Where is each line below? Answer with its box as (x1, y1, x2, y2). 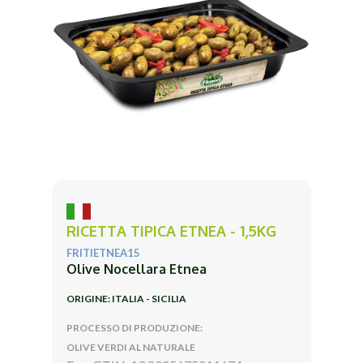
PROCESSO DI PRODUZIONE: (66, 321, 203, 334)
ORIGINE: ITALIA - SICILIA (66, 292, 186, 305)
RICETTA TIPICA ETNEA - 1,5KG (66, 221, 276, 240)
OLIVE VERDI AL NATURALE (66, 340, 195, 353)
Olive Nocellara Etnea (66, 260, 207, 277)
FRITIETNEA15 (66, 246, 140, 259)
